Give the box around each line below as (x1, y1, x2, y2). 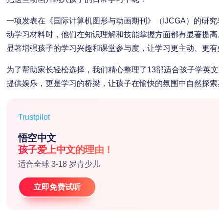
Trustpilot (18, 113, 50, 121)
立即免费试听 (33, 183, 81, 191)
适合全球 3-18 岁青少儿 (18, 160, 100, 168)
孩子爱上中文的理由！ (18, 144, 113, 155)
